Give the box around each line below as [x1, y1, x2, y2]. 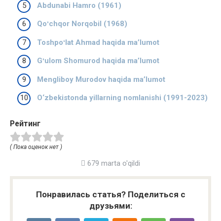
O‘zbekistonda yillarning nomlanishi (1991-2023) [37, 93, 208, 103]
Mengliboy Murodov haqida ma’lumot [37, 74, 165, 84]
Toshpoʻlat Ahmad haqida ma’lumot [37, 37, 159, 47]
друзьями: [89, 201, 132, 211]
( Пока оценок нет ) [10, 144, 62, 151]
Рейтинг [10, 119, 40, 129]
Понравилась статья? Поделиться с [36, 189, 185, 200]
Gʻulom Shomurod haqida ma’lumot [37, 56, 159, 66]
